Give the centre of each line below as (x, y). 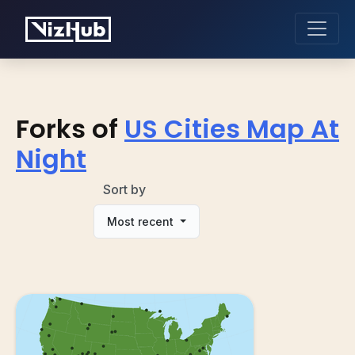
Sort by (125, 189)
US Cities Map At (232, 128)
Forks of (67, 128)
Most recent (142, 221)
